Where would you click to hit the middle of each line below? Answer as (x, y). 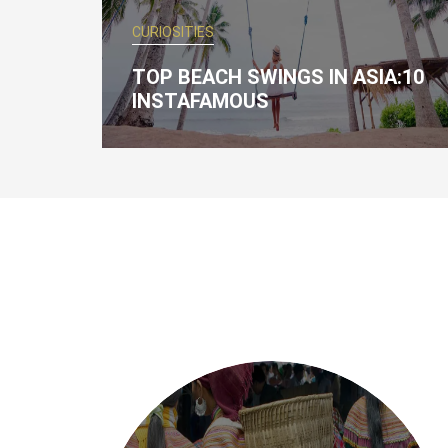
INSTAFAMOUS (200, 101)
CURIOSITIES (173, 32)
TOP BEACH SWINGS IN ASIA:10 (278, 77)
